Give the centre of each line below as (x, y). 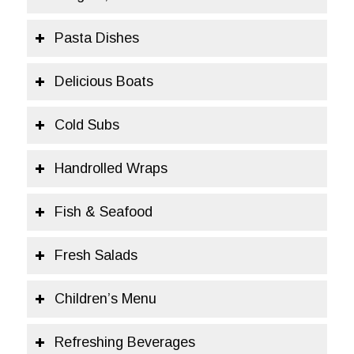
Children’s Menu (105, 299)
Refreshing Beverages (124, 342)
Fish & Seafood (103, 212)
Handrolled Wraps (111, 168)
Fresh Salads (96, 255)
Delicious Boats (104, 81)
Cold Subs (87, 125)
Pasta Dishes (96, 38)
